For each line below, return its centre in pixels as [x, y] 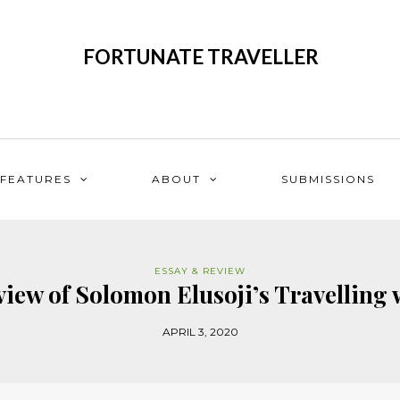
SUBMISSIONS [328, 179]
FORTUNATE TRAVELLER [200, 57]
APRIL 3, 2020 [200, 332]
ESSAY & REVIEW [200, 271]
